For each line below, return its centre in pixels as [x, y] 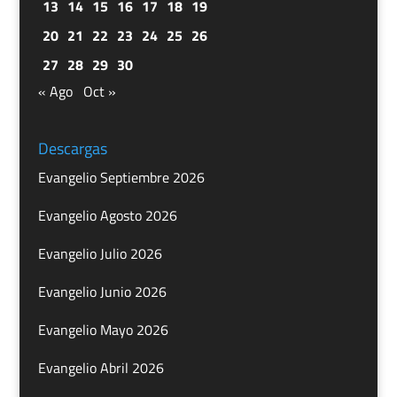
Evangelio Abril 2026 [101, 367]
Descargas [72, 148]
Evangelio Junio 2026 [102, 291]
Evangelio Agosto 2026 [107, 215]
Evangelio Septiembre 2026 [121, 177]
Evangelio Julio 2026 [100, 253]
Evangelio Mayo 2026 [103, 329]
